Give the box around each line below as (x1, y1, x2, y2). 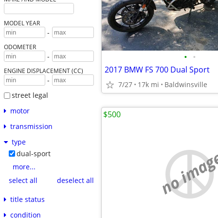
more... (12, 162, 36, 171)
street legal (11, 91, 48, 100)
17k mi (138, 80, 159, 89)
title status (10, 194, 45, 204)
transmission (10, 121, 53, 131)
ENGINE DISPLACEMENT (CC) (3, 67, 83, 75)
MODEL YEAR (3, 19, 40, 27)
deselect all (56, 176, 94, 185)
